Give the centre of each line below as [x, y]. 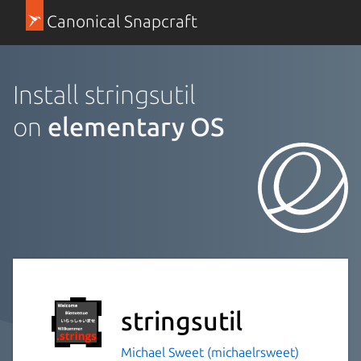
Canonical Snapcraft [122, 21]
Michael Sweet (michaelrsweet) [210, 352]
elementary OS [136, 126]
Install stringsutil [104, 94]
